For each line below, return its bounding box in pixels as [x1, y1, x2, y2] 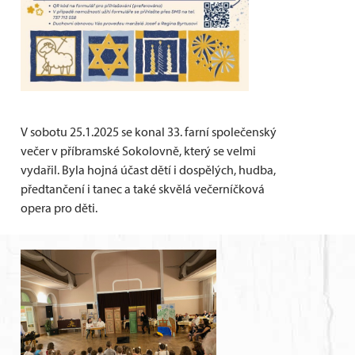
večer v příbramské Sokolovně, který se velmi [21, 143, 256, 158]
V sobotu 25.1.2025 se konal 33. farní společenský [21, 124, 277, 139]
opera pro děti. [21, 200, 97, 216]
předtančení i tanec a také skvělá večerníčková [21, 181, 265, 197]
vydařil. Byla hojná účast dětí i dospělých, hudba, [21, 162, 276, 177]
